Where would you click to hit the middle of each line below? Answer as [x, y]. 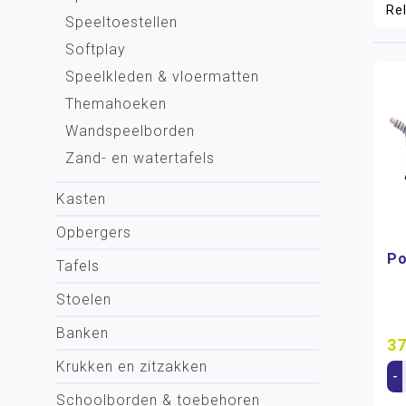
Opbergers [94, 232]
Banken [82, 333]
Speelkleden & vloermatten [162, 77]
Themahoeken [116, 104]
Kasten [81, 199]
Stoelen [84, 300]
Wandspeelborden [130, 131]
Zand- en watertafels [140, 158]
